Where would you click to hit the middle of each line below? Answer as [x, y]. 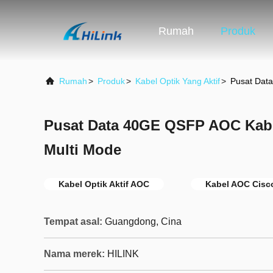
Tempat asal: [73, 222]
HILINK [123, 254]
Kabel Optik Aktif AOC [104, 184]
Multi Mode [83, 150]
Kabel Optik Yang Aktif [178, 81]
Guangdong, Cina [143, 222]
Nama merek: [74, 254]
